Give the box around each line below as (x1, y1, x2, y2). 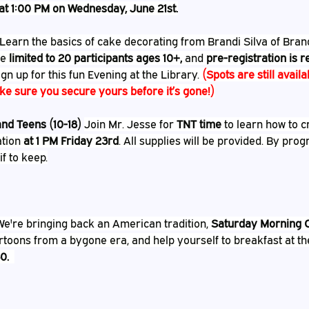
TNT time (177, 117, 221, 131)
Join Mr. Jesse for (84, 117, 177, 131)
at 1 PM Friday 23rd (23, 134, 119, 148)
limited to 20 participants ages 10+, (9, 51, 182, 65)
